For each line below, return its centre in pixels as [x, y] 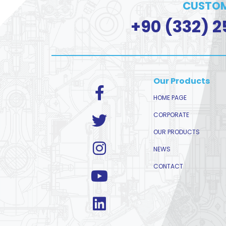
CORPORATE [171, 115]
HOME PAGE [170, 98]
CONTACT [168, 166]
